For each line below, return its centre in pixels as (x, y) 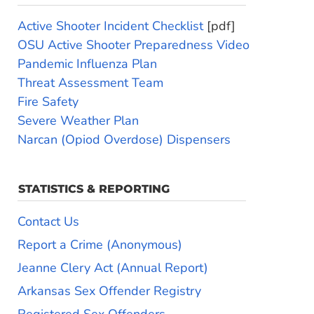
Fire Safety (48, 102)
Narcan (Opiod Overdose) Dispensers (124, 139)
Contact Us (48, 221)
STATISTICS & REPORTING (94, 189)
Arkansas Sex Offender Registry (109, 291)
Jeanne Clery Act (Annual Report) (113, 268)
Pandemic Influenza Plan (87, 64)
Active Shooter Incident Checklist (112, 26)
